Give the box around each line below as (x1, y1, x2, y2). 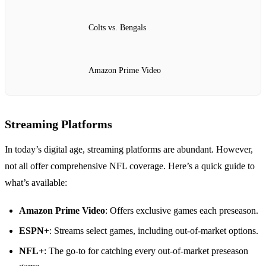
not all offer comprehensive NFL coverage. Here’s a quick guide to (5, 161, 255, 172)
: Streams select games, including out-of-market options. (49, 226, 258, 236)
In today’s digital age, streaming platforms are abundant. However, (5, 144, 253, 155)
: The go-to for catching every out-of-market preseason (44, 246, 248, 256)
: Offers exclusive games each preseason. (105, 205, 258, 216)
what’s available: (5, 178, 67, 188)
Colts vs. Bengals (88, 23, 146, 33)
